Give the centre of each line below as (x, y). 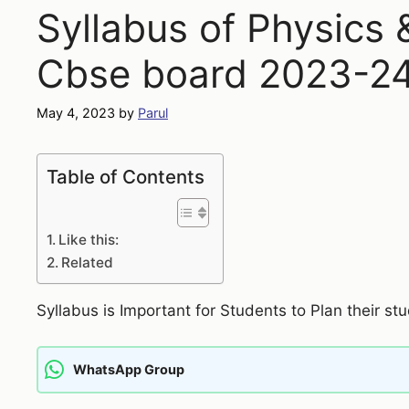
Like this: (89, 240)
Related (88, 263)
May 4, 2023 (76, 113)
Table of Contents (126, 177)
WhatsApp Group (129, 370)
